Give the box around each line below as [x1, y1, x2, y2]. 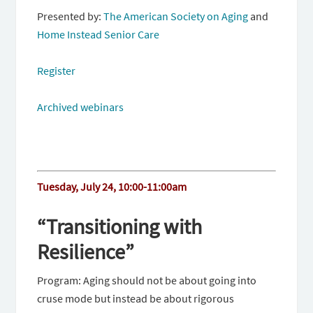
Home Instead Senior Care [37, 27, 160, 42]
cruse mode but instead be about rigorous [37, 291, 235, 306]
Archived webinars [37, 100, 124, 115]
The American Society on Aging [103, 9, 249, 24]
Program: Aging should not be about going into [37, 273, 257, 288]
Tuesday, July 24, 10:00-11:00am [37, 180, 187, 194]
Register [37, 64, 76, 78]
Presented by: [37, 9, 104, 24]
